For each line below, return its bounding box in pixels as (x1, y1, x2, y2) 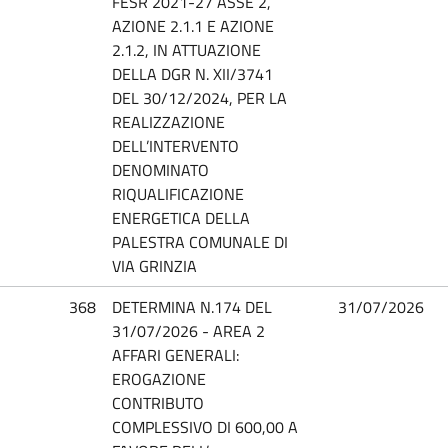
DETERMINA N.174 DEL (112, 294, 272, 319)
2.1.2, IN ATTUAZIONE (112, 37, 261, 62)
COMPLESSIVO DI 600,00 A (112, 414, 298, 439)
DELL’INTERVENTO (112, 133, 239, 158)
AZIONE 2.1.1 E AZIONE (112, 13, 274, 38)
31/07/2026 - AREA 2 (112, 318, 265, 343)
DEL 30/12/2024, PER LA (112, 85, 287, 110)
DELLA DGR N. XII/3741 (112, 61, 273, 86)
